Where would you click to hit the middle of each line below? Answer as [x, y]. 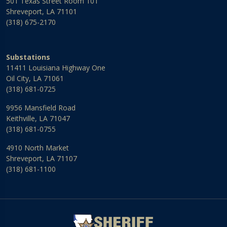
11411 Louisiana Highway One [56, 68]
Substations [28, 57]
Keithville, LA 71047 [38, 119]
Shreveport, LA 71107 [42, 159]
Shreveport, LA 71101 [42, 12]
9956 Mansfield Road [41, 108]
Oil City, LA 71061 [35, 79]
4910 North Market [37, 148]
